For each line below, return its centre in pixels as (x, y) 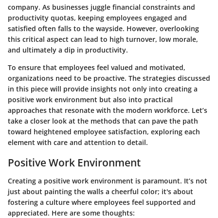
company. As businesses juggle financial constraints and (101, 7)
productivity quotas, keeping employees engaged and (97, 18)
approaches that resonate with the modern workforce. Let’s (108, 110)
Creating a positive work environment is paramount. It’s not (108, 181)
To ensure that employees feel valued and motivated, (97, 67)
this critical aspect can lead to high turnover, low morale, (103, 39)
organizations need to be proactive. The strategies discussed (109, 78)
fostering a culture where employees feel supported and (102, 202)
